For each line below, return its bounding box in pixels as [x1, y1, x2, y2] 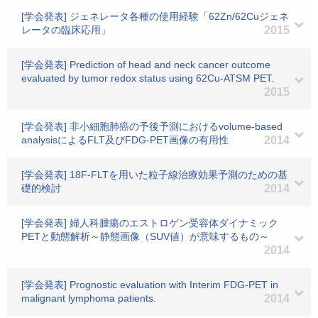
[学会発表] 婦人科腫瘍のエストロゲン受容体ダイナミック [21, 217, 278, 229]
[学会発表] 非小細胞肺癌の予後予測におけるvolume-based [21, 121, 283, 132]
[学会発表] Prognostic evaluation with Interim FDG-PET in [21, 279, 278, 290]
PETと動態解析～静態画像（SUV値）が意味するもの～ [21, 231, 269, 242]
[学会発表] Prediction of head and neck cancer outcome [21, 59, 270, 70]
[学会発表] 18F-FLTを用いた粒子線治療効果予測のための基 [21, 169, 287, 180]
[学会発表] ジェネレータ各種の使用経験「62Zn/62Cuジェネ [21, 11, 289, 22]
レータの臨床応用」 [21, 24, 111, 35]
